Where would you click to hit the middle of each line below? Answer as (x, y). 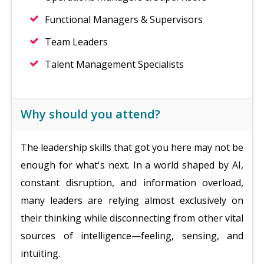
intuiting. (40, 253)
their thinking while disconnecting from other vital (132, 218)
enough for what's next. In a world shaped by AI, (132, 165)
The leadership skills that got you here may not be (132, 147)
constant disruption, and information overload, (132, 183)
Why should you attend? (90, 114)
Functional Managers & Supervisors (124, 19)
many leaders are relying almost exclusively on (132, 200)
